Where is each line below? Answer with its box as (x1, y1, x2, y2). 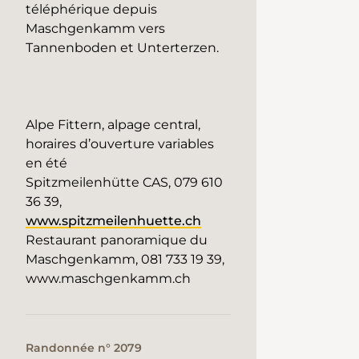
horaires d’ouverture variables (26, 136, 214, 152)
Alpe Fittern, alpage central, (26, 117, 200, 133)
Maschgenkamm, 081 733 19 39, (26, 252, 224, 268)
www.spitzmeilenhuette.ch (26, 213, 201, 229)
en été (26, 155, 67, 171)
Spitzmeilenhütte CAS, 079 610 (26, 175, 223, 191)
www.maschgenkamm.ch (26, 271, 191, 287)
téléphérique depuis (26, 2, 157, 18)
